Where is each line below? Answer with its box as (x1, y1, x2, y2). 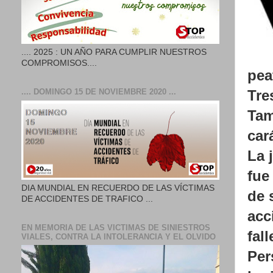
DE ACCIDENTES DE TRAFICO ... (21, 194, 153, 204)
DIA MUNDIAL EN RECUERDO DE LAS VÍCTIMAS (21, 183, 214, 193)
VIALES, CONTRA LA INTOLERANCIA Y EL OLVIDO (21, 232, 216, 241)
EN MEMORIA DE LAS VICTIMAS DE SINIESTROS (21, 222, 210, 232)
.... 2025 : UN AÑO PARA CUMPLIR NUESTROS (21, 48, 207, 57)
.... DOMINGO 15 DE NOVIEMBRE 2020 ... (21, 87, 176, 97)
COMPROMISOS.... (21, 58, 97, 68)
